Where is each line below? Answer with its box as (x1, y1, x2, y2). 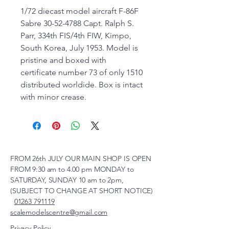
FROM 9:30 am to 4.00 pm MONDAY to (10, 165, 134, 174)
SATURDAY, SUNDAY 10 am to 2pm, (10, 175, 124, 185)
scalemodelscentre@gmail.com (10, 208, 108, 217)
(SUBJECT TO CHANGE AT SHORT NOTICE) (10, 186, 153, 196)
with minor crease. (20, 92, 93, 102)
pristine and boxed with (20, 55, 106, 65)
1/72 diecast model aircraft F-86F (20, 6, 139, 16)
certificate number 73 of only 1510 (20, 67, 143, 78)
